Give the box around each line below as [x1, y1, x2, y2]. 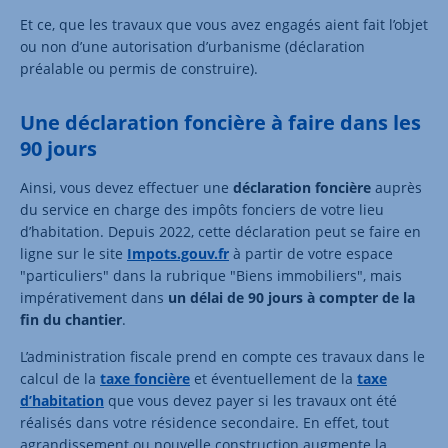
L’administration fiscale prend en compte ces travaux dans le [20, 346, 425, 366]
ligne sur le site [20, 243, 127, 263]
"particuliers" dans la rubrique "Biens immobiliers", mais [20, 265, 402, 285]
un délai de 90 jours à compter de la [168, 287, 415, 307]
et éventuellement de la [190, 368, 357, 388]
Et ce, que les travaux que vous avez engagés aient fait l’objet [20, 14, 428, 34]
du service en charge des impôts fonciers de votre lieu [20, 199, 384, 219]
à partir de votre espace [229, 243, 393, 263]
